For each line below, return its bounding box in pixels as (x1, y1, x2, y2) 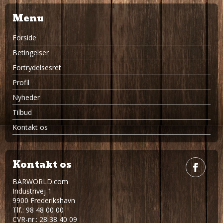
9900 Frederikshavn (12, 196, 75, 206)
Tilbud (12, 108, 32, 117)
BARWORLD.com (12, 177, 68, 187)
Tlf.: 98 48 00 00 (12, 205, 64, 215)
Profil (12, 78, 29, 88)
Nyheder (12, 93, 40, 103)
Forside (12, 33, 36, 43)
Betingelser (12, 48, 49, 58)
